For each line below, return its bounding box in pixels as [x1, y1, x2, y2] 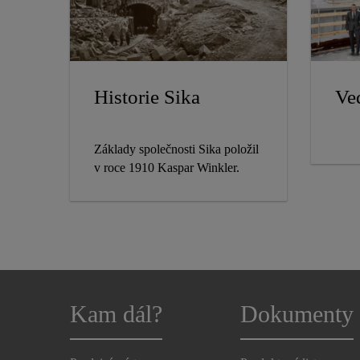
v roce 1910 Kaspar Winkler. [94, 161, 239, 175]
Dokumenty [240, 301, 354, 329]
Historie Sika [94, 86, 200, 108]
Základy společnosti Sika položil [94, 142, 259, 157]
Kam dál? [70, 301, 162, 329]
